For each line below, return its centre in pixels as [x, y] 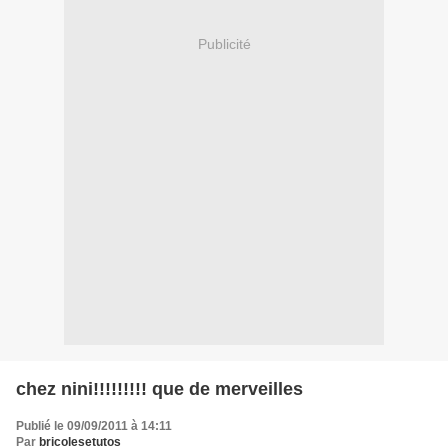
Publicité [224, 44]
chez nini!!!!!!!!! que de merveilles [159, 388]
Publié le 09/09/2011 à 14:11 [94, 425]
